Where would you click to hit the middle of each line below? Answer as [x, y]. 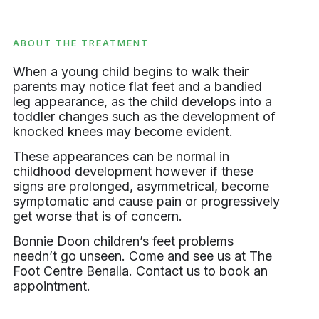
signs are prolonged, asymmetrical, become [141, 187]
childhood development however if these [133, 172]
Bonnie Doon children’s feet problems [123, 241]
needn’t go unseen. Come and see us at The [142, 256]
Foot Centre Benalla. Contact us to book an [140, 271]
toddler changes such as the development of [144, 116]
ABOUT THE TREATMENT [81, 42]
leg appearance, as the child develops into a [142, 101]
